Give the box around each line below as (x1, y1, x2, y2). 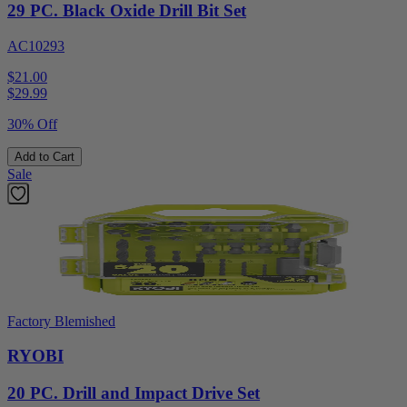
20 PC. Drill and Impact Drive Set (7, 383, 260, 403)
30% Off (7, 115, 57, 132)
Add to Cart (15, 149, 74, 164)
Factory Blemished (7, 313, 115, 329)
